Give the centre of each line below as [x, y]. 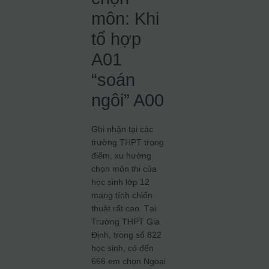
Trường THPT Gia [126, 222]
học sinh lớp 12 [121, 182]
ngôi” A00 [128, 100]
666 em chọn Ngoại [129, 261]
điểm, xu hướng [122, 156]
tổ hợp [116, 39]
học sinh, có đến [123, 248]
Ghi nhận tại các [122, 129]
